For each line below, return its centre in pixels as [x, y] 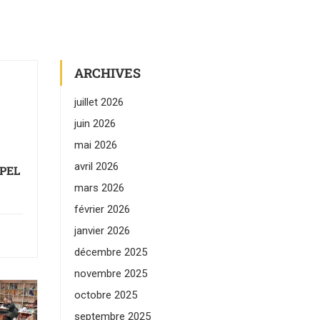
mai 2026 [95, 145]
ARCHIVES [107, 73]
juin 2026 [95, 124]
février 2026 [102, 209]
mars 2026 [99, 188]
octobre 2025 [105, 295]
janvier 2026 [102, 231]
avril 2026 [96, 166]
